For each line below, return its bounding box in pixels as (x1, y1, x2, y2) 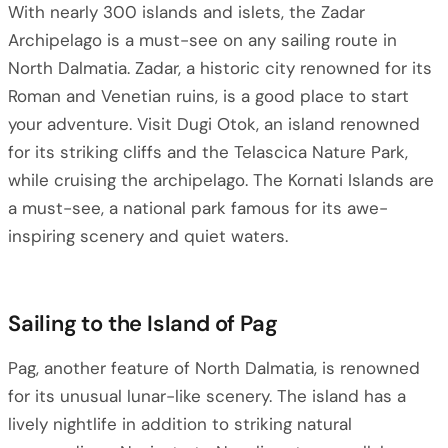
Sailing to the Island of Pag (8, 309, 278, 338)
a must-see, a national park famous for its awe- (8, 197, 388, 219)
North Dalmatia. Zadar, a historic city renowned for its (8, 57, 432, 79)
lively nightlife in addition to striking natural (8, 413, 352, 435)
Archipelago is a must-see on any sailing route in (8, 29, 397, 51)
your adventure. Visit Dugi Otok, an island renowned (8, 113, 420, 135)
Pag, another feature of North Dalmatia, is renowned (8, 357, 420, 379)
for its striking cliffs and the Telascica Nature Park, (8, 141, 408, 163)
